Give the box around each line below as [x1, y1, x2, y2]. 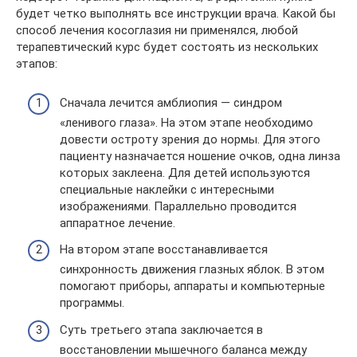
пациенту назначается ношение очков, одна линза [60, 148, 340, 163]
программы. [60, 296, 124, 311]
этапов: [16, 57, 57, 72]
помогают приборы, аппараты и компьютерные [60, 279, 325, 294]
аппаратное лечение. [60, 215, 175, 230]
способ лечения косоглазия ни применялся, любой [16, 23, 298, 38]
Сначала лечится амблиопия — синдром [60, 95, 282, 110]
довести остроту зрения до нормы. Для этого [60, 131, 320, 147]
